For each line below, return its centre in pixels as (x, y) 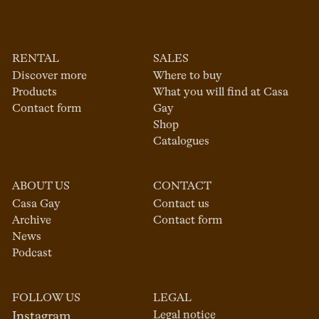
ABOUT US (41, 187)
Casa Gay (37, 204)
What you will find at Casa (221, 93)
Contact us (182, 204)
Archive (32, 220)
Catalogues (182, 142)
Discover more (50, 77)
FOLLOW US (47, 298)
